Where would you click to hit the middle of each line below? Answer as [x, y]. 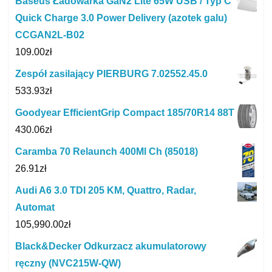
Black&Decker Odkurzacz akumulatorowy [111, 246]
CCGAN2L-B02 [50, 35]
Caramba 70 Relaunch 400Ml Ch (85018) [107, 151]
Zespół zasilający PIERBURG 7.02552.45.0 [111, 73]
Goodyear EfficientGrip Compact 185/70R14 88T [125, 112]
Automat [35, 208]
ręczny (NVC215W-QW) [68, 263]
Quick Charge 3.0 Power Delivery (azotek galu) [121, 18]
